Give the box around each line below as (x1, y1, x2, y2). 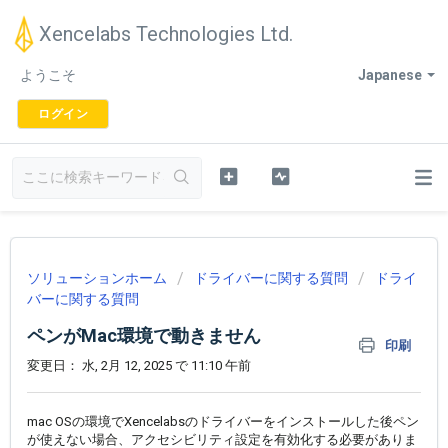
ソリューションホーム (27, 270, 170, 286)
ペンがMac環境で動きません (27, 325, 261, 346)
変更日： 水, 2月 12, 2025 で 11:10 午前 (27, 358, 251, 373)
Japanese (358, 67, 422, 83)
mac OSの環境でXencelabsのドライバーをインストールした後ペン (27, 414, 419, 430)
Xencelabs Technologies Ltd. (39, 22, 293, 46)
